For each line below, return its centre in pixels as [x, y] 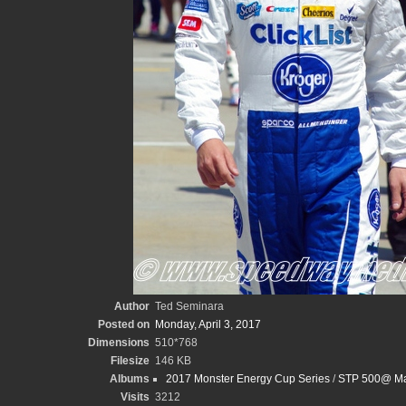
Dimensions [118, 343]
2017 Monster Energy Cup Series [247, 379]
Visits [135, 397]
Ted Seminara [189, 306]
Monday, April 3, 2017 [208, 324]
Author [131, 306]
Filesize [130, 361]
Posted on [123, 324]
